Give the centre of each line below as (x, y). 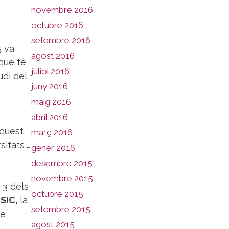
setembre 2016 (61, 40)
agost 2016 (53, 56)
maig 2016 (51, 102)
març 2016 (52, 132)
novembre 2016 (62, 10)
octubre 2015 (57, 194)
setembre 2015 (61, 209)
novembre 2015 (62, 178)
